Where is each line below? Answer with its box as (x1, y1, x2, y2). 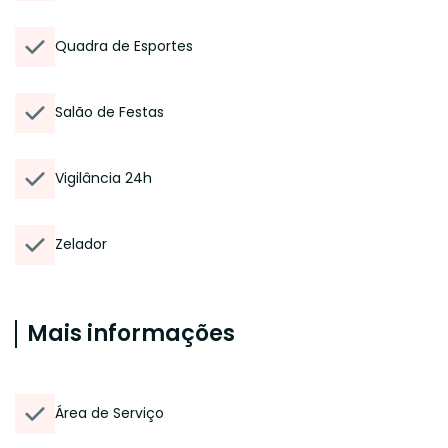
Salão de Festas (55, 102, 164, 122)
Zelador (55, 234, 107, 254)
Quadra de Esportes (55, 36, 193, 56)
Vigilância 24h (55, 168, 152, 188)
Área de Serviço (55, 403, 164, 423)
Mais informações (27, 318, 235, 349)
